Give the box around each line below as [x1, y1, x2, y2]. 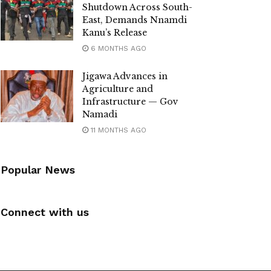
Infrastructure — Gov [82, 96, 178, 108]
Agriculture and [82, 83, 153, 95]
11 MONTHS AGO [88, 126, 146, 135]
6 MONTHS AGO [88, 44, 146, 53]
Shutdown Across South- [82, 2, 192, 13]
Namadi [82, 109, 117, 120]
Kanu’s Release [82, 27, 147, 39]
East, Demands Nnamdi [82, 15, 187, 26]
